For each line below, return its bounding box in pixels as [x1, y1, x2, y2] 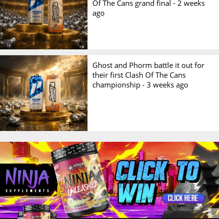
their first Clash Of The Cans [92, 69, 186, 80]
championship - [92, 79, 147, 89]
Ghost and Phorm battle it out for [92, 60, 205, 70]
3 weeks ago [147, 79, 189, 89]
